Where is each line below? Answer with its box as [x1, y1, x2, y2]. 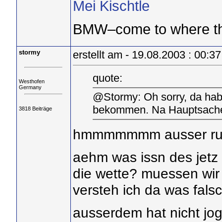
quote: [92, 71, 122, 84]
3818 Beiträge [18, 105, 52, 111]
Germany [18, 84, 42, 91]
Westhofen [18, 78, 45, 85]
